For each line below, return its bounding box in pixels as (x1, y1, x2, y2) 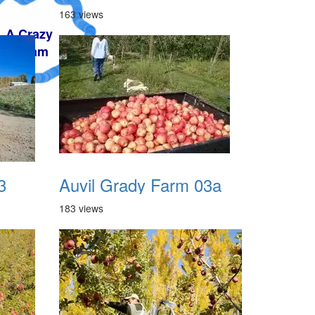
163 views (58, 7, 103, 21)
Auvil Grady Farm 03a (58, 172, 221, 197)
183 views (58, 201, 103, 215)
